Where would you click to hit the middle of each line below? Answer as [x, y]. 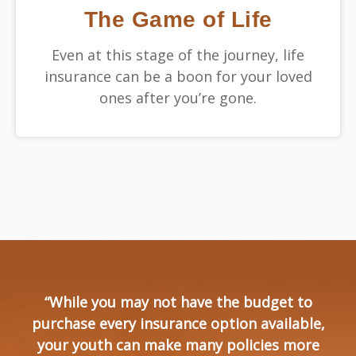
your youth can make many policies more [178, 344]
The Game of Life [178, 19]
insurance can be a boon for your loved [178, 76]
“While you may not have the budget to [178, 302]
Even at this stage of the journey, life [178, 54]
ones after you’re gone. [178, 97]
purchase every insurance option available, [178, 323]
